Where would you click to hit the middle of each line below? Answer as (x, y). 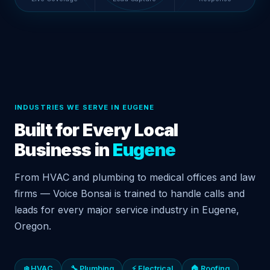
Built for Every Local (96, 130)
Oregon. (33, 226)
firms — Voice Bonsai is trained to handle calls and (130, 194)
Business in (64, 150)
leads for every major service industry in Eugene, (127, 210)
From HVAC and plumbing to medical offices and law (135, 177)
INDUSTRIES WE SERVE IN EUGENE (85, 108)
